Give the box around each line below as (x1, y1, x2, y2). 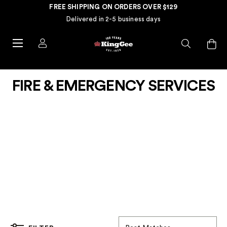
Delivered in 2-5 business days (66, 16, 161, 22)
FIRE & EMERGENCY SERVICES (12, 79, 215, 94)
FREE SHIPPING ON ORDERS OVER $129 (49, 4, 178, 10)
